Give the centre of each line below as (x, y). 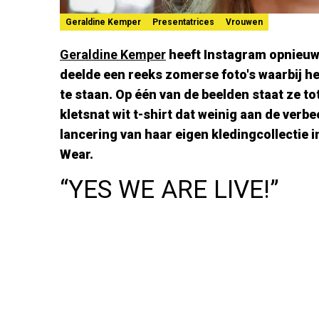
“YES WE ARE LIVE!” (169, 189)
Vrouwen (244, 22)
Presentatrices (183, 22)
